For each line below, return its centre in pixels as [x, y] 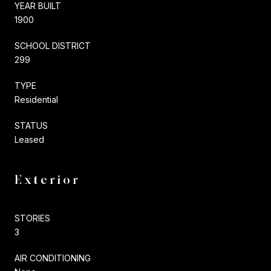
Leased [29, 139]
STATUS [31, 125]
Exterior [47, 179]
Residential [36, 99]
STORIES [32, 218]
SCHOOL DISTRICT [53, 45]
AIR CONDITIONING [53, 258]
